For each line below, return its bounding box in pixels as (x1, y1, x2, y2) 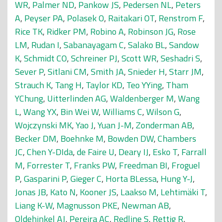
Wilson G (146, 105, 179, 118)
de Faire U (77, 145, 114, 159)
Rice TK (15, 25, 43, 38)
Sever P (15, 65, 44, 78)
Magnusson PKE (56, 199, 117, 212)
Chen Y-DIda (27, 145, 73, 159)
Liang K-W (15, 199, 53, 212)
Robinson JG (128, 25, 173, 38)
